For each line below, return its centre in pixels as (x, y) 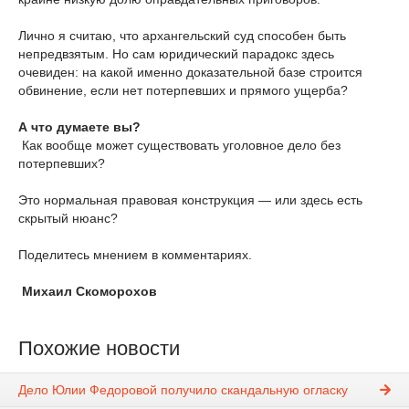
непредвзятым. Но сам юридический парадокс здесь (176, 54)
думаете (83, 127)
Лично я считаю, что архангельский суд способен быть (182, 36)
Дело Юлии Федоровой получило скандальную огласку (183, 390)
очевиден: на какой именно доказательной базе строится (190, 72)
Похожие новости (99, 348)
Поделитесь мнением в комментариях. (137, 255)
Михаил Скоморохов (91, 291)
